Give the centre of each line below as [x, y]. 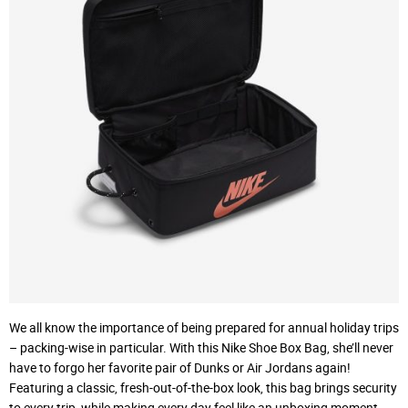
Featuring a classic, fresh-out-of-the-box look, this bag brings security [203, 388]
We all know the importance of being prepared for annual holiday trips [204, 328]
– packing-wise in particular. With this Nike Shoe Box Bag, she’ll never [201, 348]
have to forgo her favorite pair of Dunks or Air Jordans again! [180, 368]
